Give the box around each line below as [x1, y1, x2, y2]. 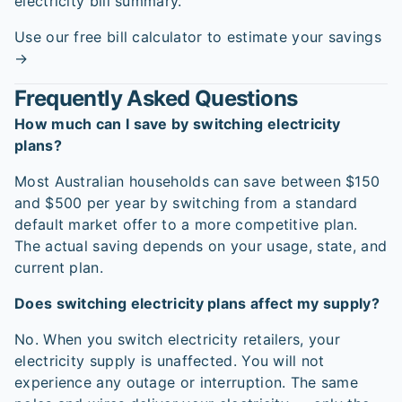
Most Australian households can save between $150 [14, 172, 380, 190]
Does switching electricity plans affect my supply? [14, 294, 380, 312]
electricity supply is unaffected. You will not [14, 352, 325, 370]
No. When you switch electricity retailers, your [14, 330, 341, 348]
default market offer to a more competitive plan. [14, 215, 358, 233]
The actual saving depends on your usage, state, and [14, 237, 388, 255]
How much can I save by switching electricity [14, 115, 341, 133]
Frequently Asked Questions [14, 85, 298, 111]
